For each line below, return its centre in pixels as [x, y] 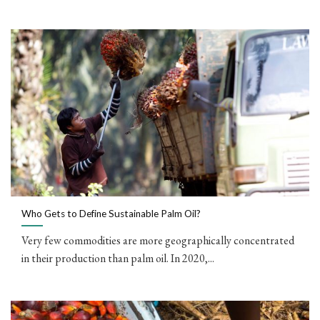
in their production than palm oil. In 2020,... [118, 258]
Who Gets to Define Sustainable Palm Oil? [111, 214]
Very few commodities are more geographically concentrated [158, 240]
